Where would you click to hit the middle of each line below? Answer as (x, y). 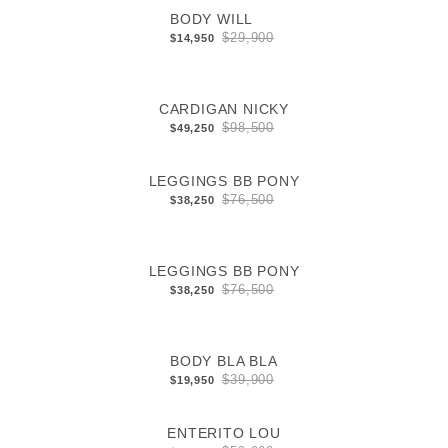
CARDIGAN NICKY (224, 109)
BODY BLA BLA (223, 361)
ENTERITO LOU (224, 433)
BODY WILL (211, 19)
